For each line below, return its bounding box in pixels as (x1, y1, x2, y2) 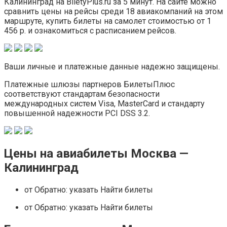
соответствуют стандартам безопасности (4, 89, 160, 99)
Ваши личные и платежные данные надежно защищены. (4, 62, 220, 72)
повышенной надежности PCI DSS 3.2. (4, 108, 150, 119)
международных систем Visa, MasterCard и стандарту (4, 99, 205, 109)
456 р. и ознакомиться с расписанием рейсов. (4, 26, 176, 36)
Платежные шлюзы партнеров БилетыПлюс (4, 80, 175, 90)
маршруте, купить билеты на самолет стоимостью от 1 (4, 16, 211, 26)
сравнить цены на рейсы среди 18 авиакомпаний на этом (4, 7, 223, 17)
